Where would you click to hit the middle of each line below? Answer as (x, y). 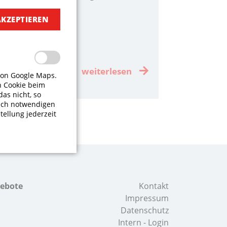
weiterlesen (107, 71)
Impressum (147, 198)
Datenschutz (145, 211)
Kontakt (154, 186)
